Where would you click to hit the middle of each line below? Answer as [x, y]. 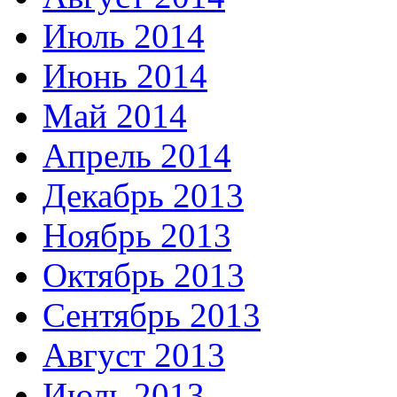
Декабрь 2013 [143, 196]
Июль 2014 [124, 36]
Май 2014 [115, 116]
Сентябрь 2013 [152, 315]
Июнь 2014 [125, 76]
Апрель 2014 [137, 156]
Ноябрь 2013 [137, 236]
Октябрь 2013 [144, 276]
